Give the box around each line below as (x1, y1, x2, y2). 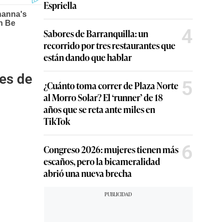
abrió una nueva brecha (44, 166, 132, 179)
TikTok (44, 114, 70, 127)
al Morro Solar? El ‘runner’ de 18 (44, 91, 163, 104)
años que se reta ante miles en (44, 103, 155, 115)
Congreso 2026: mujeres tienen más (44, 143, 178, 156)
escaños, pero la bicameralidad (44, 155, 160, 167)
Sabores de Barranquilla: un (44, 27, 148, 40)
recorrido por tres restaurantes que (44, 39, 175, 52)
